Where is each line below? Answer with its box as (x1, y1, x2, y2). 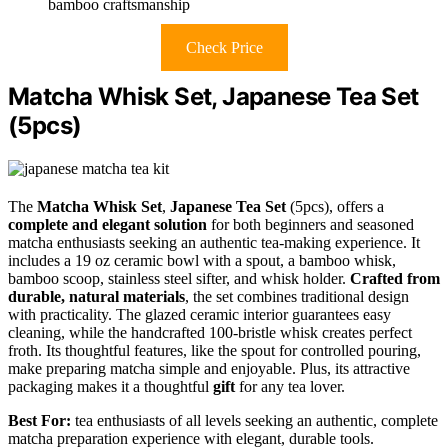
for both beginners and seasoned (207, 216, 414, 234)
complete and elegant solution (8, 216, 207, 234)
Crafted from (350, 270, 440, 288)
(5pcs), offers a (286, 198, 384, 216)
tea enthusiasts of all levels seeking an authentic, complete (71, 412, 438, 430)
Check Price (185, 39, 263, 57)
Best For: (8, 412, 71, 430)
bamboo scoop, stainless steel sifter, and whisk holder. (8, 270, 350, 288)
